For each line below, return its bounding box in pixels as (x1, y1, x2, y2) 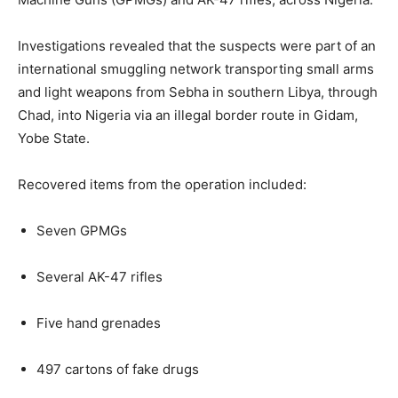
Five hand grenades (36, 314, 161, 332)
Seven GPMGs (36, 222, 127, 240)
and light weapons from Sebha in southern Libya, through (18, 84, 378, 101)
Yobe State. (18, 130, 90, 147)
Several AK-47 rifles (36, 268, 163, 286)
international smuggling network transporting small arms (18, 60, 374, 78)
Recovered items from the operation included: (18, 176, 306, 194)
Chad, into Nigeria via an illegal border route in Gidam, (18, 107, 358, 124)
